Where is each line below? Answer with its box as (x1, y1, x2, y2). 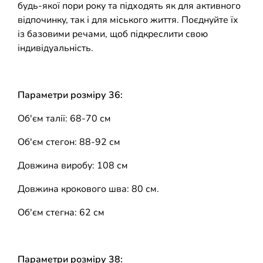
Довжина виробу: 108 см (18, 159, 128, 172)
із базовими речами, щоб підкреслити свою (18, 27, 208, 41)
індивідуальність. (18, 41, 93, 55)
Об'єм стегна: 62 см (18, 205, 104, 219)
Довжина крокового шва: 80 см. (18, 182, 159, 195)
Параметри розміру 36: (18, 88, 123, 102)
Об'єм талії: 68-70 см (18, 112, 111, 125)
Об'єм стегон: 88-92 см (18, 135, 120, 149)
